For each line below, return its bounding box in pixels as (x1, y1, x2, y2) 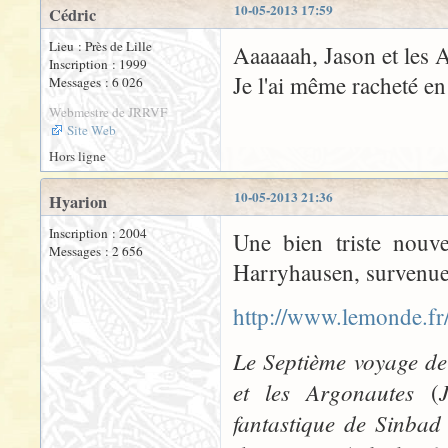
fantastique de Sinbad (233, 406, 442, 438)
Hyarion (49, 189, 107, 214)
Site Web (67, 120, 116, 139)
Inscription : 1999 (49, 54, 147, 73)
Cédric (49, 2, 96, 27)
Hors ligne (49, 146, 106, 165)
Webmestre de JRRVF (49, 102, 167, 121)
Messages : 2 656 (49, 241, 143, 260)
